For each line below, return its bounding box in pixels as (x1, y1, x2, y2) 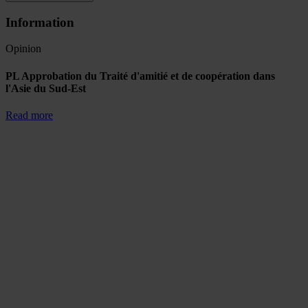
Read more (5, 109, 53, 121)
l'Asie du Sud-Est (5, 82, 86, 94)
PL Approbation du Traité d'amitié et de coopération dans (5, 69, 275, 82)
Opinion (5, 43, 41, 55)
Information (5, 14, 74, 30)
